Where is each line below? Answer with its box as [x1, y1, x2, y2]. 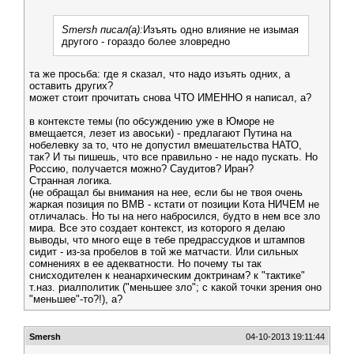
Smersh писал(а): [62, 24, 143, 36]
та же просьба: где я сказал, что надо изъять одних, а [29, 68, 290, 80]
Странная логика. [29, 175, 112, 186]
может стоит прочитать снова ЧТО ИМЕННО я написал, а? [29, 92, 311, 104]
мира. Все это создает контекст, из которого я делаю [29, 222, 285, 234]
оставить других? [29, 80, 113, 92]
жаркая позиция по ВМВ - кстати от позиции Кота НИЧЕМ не [29, 198, 319, 210]
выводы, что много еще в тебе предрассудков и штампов [29, 234, 305, 246]
